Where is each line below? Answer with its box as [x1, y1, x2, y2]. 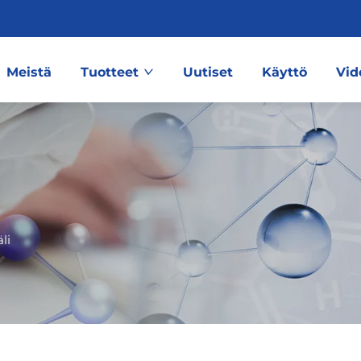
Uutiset [183, 64, 234, 80]
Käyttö [262, 64, 308, 80]
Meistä [6, 64, 52, 80]
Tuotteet [81, 64, 139, 80]
